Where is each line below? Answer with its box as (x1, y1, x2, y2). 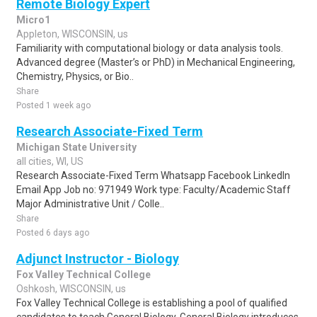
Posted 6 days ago (16, 228, 89, 238)
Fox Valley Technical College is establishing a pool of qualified (16, 297, 287, 309)
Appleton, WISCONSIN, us (16, 28, 128, 40)
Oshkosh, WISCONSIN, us (16, 283, 126, 294)
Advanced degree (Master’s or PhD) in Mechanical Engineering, (16, 57, 295, 68)
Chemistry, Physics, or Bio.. (16, 71, 134, 82)
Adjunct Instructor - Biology (16, 251, 179, 266)
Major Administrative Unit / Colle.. (16, 198, 164, 209)
